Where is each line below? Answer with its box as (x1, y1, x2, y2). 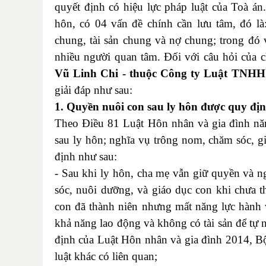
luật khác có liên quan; (55, 249, 157, 262)
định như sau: (55, 150, 117, 163)
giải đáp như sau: (55, 83, 132, 96)
